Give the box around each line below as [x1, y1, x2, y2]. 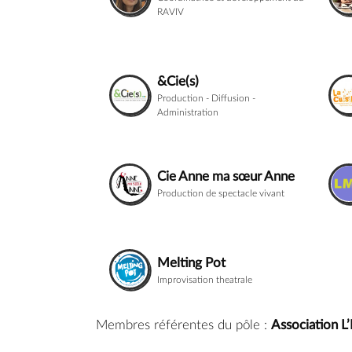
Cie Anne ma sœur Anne [156, 170, 295, 184]
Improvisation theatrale [156, 274, 252, 284]
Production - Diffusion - [156, 93, 255, 103]
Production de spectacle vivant [156, 189, 284, 199]
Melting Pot [156, 255, 225, 269]
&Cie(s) [156, 74, 199, 88]
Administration [156, 107, 218, 117]
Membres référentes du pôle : [96, 317, 271, 332]
